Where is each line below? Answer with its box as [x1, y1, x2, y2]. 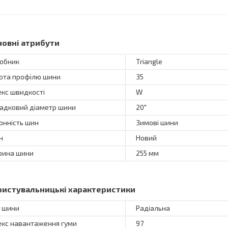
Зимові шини [136, 118, 178, 127]
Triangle [136, 57, 162, 66]
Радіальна [136, 204, 170, 212]
